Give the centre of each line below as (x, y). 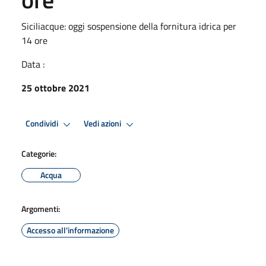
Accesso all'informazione (70, 230)
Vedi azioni (103, 124)
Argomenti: (41, 208)
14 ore (34, 40)
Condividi (43, 124)
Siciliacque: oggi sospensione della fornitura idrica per (129, 26)
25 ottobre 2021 (56, 88)
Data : (33, 64)
